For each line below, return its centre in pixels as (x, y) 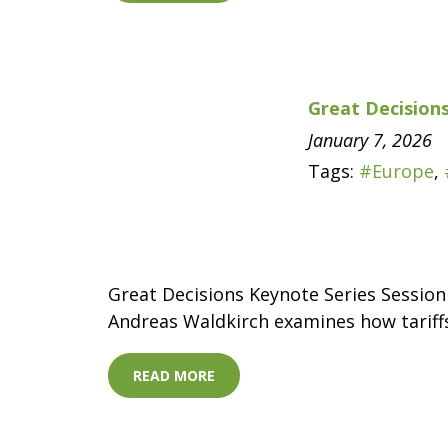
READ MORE (174, 375)
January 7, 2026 (370, 139)
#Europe (396, 171)
